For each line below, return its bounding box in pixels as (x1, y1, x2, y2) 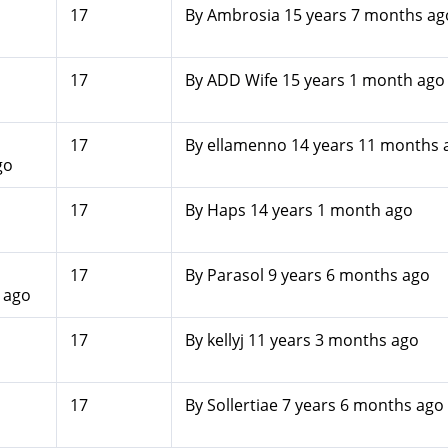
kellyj (206, 329, 244, 351)
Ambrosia (206, 4, 280, 26)
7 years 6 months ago (277, 394, 444, 416)
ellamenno (206, 134, 287, 156)
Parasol (206, 264, 264, 286)
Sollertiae (206, 394, 278, 416)
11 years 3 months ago (243, 329, 419, 351)
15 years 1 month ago (277, 69, 445, 91)
